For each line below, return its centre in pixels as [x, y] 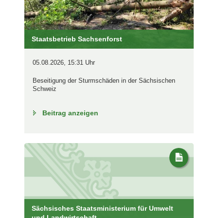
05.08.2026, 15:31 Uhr [64, 63]
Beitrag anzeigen [70, 113]
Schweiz [45, 89]
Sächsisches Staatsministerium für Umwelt [102, 208]
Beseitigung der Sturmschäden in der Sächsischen [104, 81]
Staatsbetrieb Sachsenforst [77, 39]
